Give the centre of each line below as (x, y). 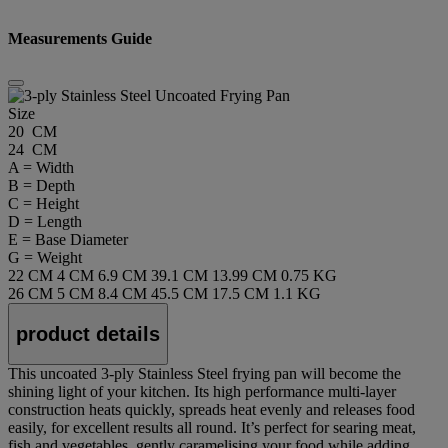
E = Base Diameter (68, 239)
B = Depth (41, 185)
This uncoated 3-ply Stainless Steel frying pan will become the (204, 374)
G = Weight (45, 257)
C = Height (43, 203)
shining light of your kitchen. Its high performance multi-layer (202, 392)
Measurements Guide (80, 38)
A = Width (41, 167)
